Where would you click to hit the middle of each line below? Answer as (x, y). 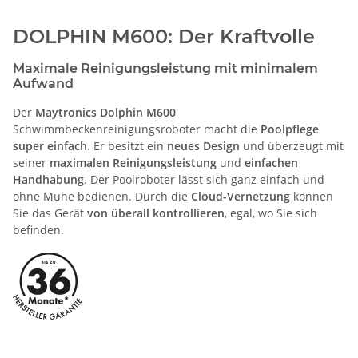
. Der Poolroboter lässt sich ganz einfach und (204, 180)
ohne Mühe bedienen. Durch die (102, 197)
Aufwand (43, 84)
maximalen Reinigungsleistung (133, 163)
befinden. (38, 230)
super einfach (50, 146)
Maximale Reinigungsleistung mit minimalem (165, 69)
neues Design (203, 146)
